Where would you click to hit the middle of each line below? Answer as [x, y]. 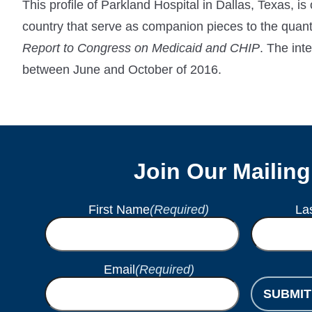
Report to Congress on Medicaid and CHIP [141, 48]
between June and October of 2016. [122, 70]
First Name [119, 209]
